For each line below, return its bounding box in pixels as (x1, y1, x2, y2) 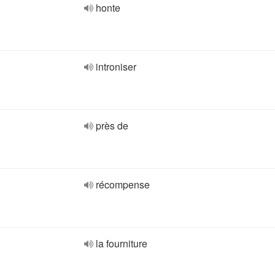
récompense (96, 177, 150, 192)
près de (96, 118, 128, 133)
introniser (96, 60, 136, 74)
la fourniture (96, 236, 147, 250)
